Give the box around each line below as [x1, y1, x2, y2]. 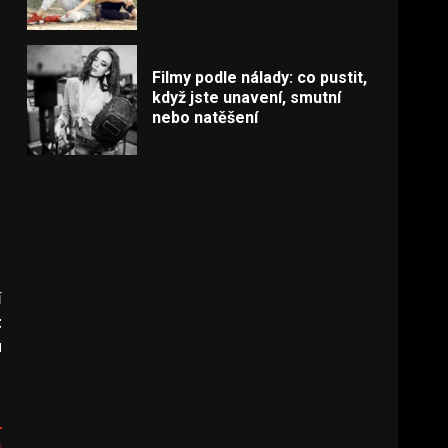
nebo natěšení [152, 107, 259, 127]
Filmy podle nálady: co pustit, [152, 67, 368, 87]
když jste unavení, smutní [152, 87, 342, 107]
